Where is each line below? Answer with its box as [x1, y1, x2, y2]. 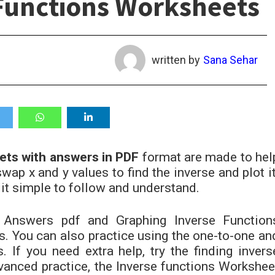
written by [151, 53, 200, 66]
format [139, 149, 184, 165]
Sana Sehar [203, 53, 258, 66]
